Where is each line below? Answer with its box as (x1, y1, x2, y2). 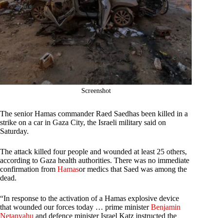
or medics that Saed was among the (79, 165, 187, 174)
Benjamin (151, 203, 181, 212)
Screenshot (81, 87, 111, 95)
